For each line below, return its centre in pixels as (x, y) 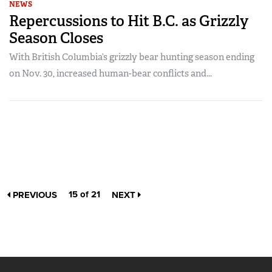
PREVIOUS (34, 195)
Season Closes (56, 38)
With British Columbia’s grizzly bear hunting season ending (132, 57)
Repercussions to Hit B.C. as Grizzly (129, 21)
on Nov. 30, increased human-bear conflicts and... (110, 74)
